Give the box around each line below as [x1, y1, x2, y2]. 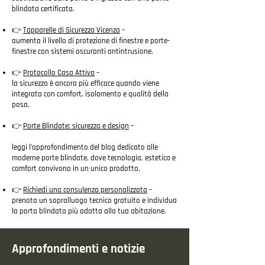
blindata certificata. [12, 4, 75, 14]
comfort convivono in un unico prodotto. [12, 164, 140, 173]
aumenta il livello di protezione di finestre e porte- [12, 36, 170, 46]
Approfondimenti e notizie [12, 241, 145, 257]
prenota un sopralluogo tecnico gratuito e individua [12, 196, 177, 205]
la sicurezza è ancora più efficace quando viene [12, 79, 159, 88]
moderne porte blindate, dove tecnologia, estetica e [12, 153, 176, 163]
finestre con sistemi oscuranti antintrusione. [12, 47, 153, 56]
